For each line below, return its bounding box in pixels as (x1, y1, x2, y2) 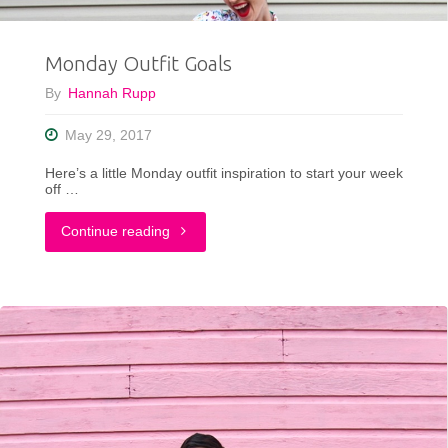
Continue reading (61, 223, 171, 239)
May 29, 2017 (65, 127, 153, 143)
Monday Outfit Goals (44, 52, 232, 76)
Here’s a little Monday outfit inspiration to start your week (44, 166, 403, 182)
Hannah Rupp (67, 86, 156, 102)
